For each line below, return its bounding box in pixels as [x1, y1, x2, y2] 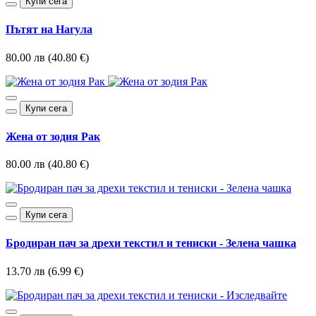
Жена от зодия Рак [6, 130, 100, 142]
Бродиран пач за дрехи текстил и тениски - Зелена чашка [6, 237, 296, 250]
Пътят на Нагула [6, 23, 92, 36]
